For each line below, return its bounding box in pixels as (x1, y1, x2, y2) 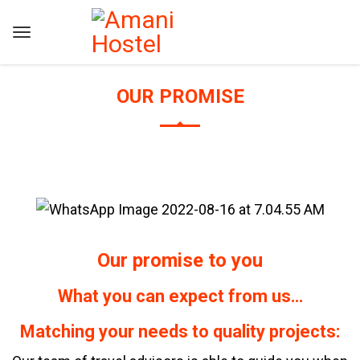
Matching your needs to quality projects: (20, 321, 340, 342)
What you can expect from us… (57, 286, 303, 306)
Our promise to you (97, 249, 263, 272)
